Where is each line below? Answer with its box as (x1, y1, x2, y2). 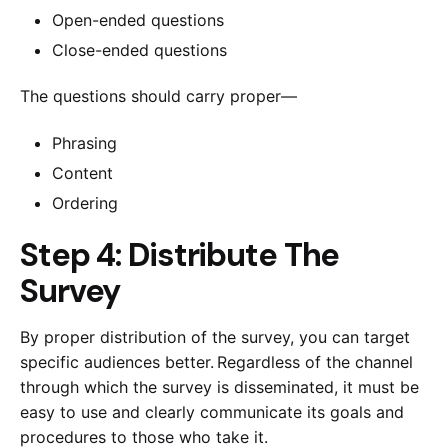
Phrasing (52, 132, 122, 153)
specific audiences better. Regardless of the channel (20, 352, 413, 373)
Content (52, 162, 118, 183)
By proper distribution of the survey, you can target (20, 327, 410, 348)
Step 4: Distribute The (20, 234, 340, 277)
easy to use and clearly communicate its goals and (20, 402, 404, 423)
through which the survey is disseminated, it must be (20, 377, 419, 398)
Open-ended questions (52, 9, 229, 30)
